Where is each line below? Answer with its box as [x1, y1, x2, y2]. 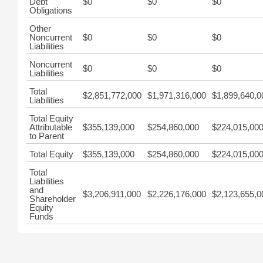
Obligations [29, 5, 72, 15]
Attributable [29, 122, 72, 132]
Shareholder [29, 194, 76, 204]
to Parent [29, 131, 64, 141]
